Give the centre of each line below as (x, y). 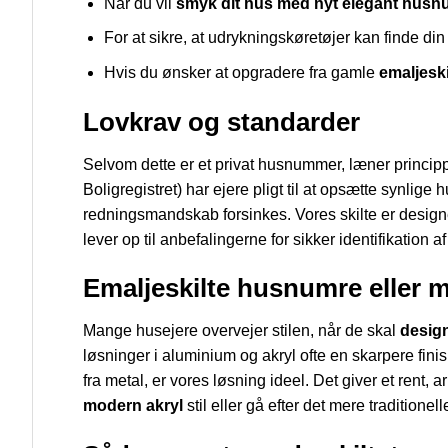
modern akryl (133, 406)
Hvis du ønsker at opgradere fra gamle (241, 73)
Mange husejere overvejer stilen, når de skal (241, 331)
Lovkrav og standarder (221, 121)
